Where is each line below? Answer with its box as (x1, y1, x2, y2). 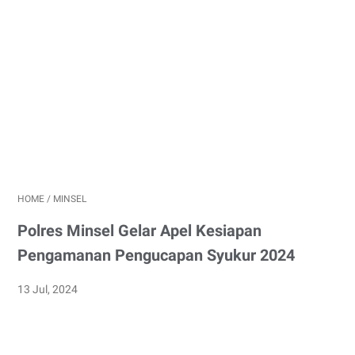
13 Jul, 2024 (17, 283, 78, 296)
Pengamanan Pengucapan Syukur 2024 (17, 246, 295, 265)
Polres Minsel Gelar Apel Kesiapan (17, 221, 261, 240)
